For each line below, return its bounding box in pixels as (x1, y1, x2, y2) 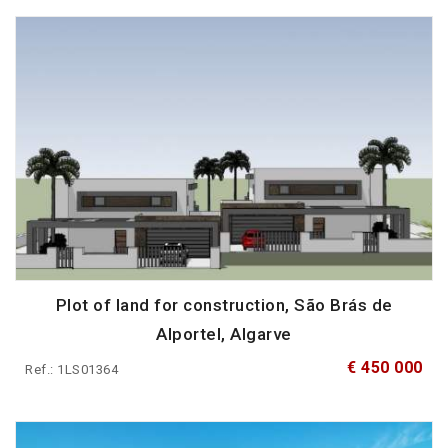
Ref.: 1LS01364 (25, 362, 118, 378)
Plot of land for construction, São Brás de (55, 295, 393, 316)
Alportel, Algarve (156, 324, 292, 345)
